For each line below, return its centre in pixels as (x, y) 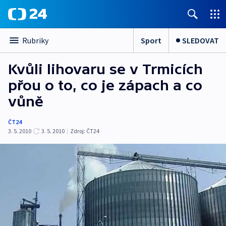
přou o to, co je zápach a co (105, 85)
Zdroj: (78, 131)
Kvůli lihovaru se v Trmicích (105, 69)
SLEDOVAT (201, 40)
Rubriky (35, 40)
